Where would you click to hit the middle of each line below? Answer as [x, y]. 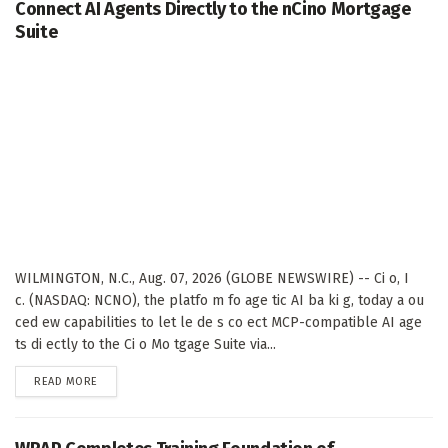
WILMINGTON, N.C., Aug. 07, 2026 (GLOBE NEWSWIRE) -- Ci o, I [212, 279]
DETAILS [117, 381]
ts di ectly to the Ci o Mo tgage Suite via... [145, 345]
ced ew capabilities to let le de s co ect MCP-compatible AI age [218, 323]
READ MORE [66, 382]
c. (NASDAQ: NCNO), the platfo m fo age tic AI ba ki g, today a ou [219, 301]
